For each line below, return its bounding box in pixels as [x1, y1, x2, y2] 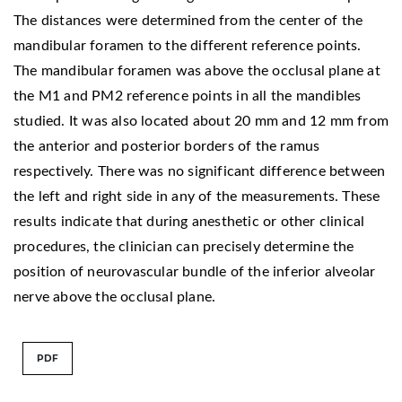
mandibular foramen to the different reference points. [13, 38, 362, 53]
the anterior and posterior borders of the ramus [13, 138, 320, 153]
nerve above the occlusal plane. [13, 289, 216, 304]
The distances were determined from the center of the [13, 13, 363, 28]
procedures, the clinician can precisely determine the [13, 239, 354, 254]
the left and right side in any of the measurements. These [13, 188, 380, 204]
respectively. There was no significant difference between [13, 163, 386, 179]
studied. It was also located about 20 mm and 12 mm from [13, 113, 389, 128]
